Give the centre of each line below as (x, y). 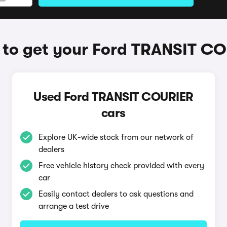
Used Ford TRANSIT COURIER (113, 97)
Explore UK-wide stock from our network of (116, 137)
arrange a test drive (73, 206)
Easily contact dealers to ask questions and (116, 194)
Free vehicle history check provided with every (121, 166)
